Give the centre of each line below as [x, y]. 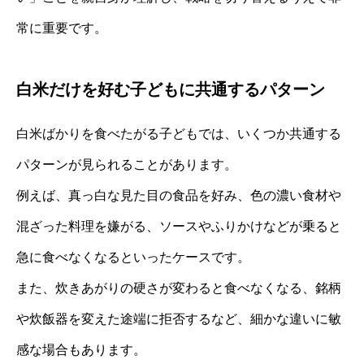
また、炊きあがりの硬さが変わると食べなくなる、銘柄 [179, 288]
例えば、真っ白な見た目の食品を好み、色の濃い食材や [179, 195]
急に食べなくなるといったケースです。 [133, 257]
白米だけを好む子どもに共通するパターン [171, 89]
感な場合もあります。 [81, 349]
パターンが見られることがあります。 [127, 164]
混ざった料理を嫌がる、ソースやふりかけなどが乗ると [179, 226]
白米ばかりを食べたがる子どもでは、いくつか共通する [179, 133]
